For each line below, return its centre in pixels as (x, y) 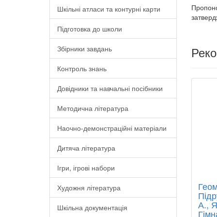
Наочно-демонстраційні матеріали (112, 128)
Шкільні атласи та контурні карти (109, 9)
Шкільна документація (92, 207)
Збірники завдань (85, 48)
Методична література (93, 108)
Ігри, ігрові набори (86, 168)
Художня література (89, 187)
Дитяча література (86, 148)
